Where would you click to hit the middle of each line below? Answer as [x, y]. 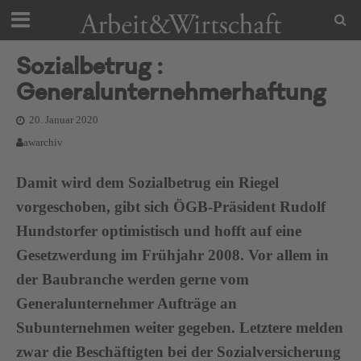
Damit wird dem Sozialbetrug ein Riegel [147, 183]
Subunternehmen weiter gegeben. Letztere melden [180, 328]
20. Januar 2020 [64, 120]
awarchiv [43, 143]
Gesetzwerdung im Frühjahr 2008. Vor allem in [172, 255]
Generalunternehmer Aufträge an [127, 303]
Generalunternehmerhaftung [171, 95]
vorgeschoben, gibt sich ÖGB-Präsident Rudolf [171, 207]
